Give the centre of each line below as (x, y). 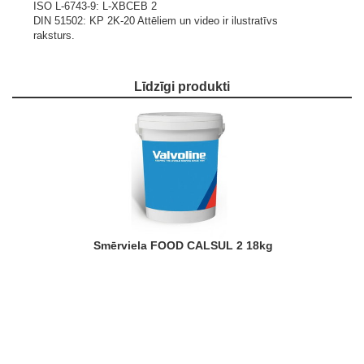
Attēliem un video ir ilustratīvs (208, 21)
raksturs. (54, 35)
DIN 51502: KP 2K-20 (85, 21)
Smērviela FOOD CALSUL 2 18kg (186, 245)
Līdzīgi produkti (186, 87)
